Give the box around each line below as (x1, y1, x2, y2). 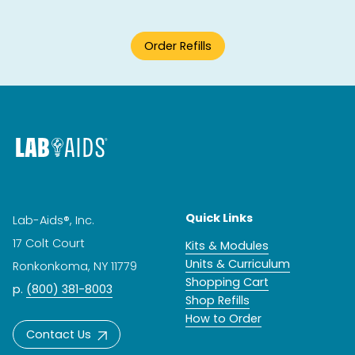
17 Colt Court (13, 235, 85, 251)
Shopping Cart (185, 273, 269, 290)
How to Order (185, 310, 261, 326)
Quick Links (185, 209, 253, 226)
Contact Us (26, 326, 91, 342)
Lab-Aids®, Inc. (13, 212, 94, 228)
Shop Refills (185, 292, 250, 308)
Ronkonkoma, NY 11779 (13, 258, 137, 274)
